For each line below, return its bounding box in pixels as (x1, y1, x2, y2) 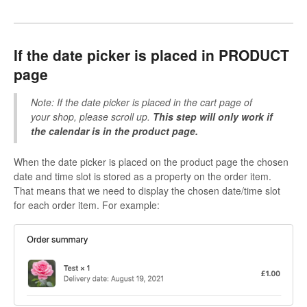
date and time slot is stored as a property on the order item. (14, 169, 271, 183)
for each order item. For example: (14, 197, 160, 212)
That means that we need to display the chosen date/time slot (14, 183, 280, 197)
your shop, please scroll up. (31, 109, 153, 123)
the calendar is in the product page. (31, 123, 198, 138)
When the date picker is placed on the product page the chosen (14, 154, 288, 169)
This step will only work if (153, 109, 273, 123)
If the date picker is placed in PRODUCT (14, 45, 289, 66)
